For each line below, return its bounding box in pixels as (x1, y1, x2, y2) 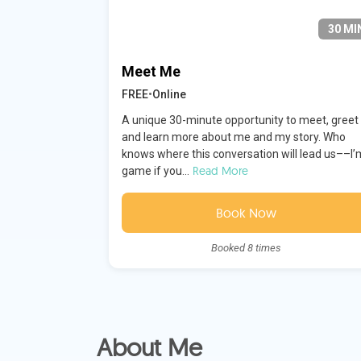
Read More (192, 164, 248, 179)
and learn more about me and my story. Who (121, 131, 346, 144)
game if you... (121, 164, 189, 178)
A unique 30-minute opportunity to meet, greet (121, 114, 359, 127)
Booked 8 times (211, 242, 282, 255)
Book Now (216, 205, 277, 222)
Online (151, 88, 186, 102)
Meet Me (121, 63, 180, 81)
